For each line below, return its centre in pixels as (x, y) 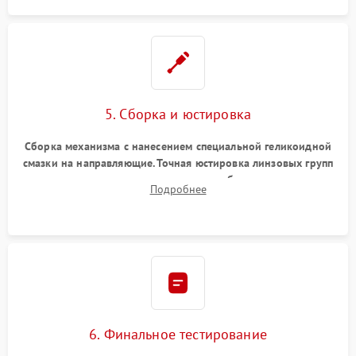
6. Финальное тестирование (178, 334)
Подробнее (178, 189)
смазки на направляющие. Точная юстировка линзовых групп (178, 163)
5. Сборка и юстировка (178, 114)
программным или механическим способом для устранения (178, 179)
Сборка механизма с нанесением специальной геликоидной (178, 146)
